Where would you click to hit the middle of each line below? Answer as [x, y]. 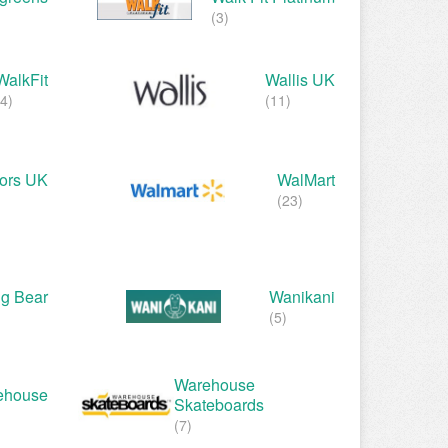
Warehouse [214, 385]
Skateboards [219, 405]
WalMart [306, 180]
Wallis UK [300, 79]
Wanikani [302, 296]
